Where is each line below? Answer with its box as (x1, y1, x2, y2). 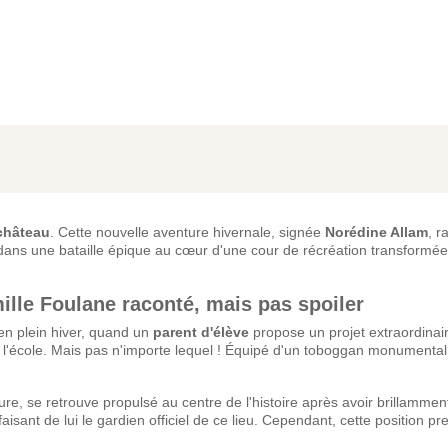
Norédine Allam (325, 223, 428, 240)
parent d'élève (153, 323, 249, 340)
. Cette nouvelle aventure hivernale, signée (50, 223, 325, 240)
